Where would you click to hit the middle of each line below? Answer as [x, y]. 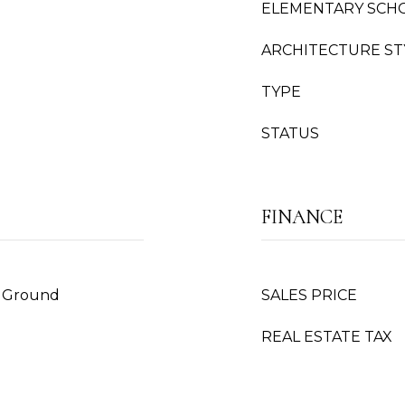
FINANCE [302, 217]
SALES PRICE [309, 295]
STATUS [290, 133]
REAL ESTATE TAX [327, 337]
